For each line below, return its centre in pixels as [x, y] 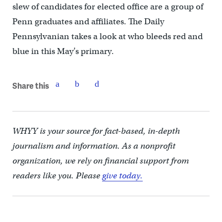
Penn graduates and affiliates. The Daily [88, 22]
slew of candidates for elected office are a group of [108, 7]
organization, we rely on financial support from [100, 161]
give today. [122, 176]
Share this [30, 85]
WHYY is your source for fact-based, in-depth [96, 131]
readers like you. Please [57, 176]
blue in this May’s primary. [63, 52]
